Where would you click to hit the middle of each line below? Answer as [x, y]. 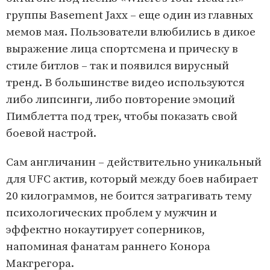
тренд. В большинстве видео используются [125, 83]
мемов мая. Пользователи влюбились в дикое [131, 33]
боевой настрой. [51, 134]
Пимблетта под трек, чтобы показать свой [122, 117]
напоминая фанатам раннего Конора [108, 247]
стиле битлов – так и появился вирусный [118, 66]
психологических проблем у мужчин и [111, 213]
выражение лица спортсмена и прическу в [122, 49]
